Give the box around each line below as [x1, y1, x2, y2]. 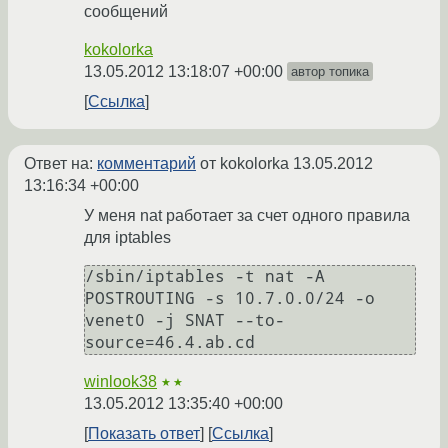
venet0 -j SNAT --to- [85, 311, 285, 331]
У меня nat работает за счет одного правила [84, 207, 410, 225]
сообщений [84, 3, 168, 21]
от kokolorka [196, 155, 293, 173]
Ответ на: [24, 155, 97, 173]
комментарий [97, 155, 196, 173]
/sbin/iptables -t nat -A [85, 267, 325, 287]
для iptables [84, 229, 171, 247]
